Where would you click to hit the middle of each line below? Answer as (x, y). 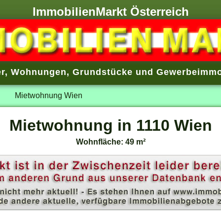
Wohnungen (38, 72)
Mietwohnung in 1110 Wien (110, 126)
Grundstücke (102, 72)
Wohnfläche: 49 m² (110, 142)
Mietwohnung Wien (48, 95)
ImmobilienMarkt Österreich (110, 12)
